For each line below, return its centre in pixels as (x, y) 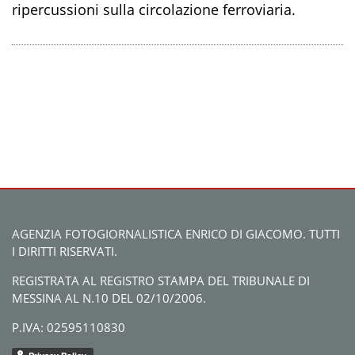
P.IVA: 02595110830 (69, 328)
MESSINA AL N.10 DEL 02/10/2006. (109, 298)
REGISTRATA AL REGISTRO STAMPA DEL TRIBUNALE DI (161, 281)
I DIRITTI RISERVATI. (65, 252)
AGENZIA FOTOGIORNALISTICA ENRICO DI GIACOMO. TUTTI (176, 234)
